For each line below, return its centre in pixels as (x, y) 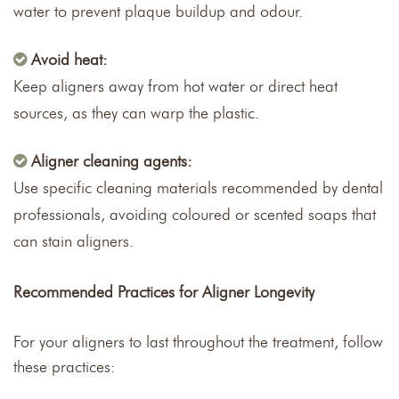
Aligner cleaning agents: (112, 161)
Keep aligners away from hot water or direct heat (175, 86)
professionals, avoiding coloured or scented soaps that (195, 214)
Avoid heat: (69, 59)
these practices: (65, 366)
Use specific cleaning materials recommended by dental (198, 187)
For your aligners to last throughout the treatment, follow (198, 342)
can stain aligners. (73, 241)
